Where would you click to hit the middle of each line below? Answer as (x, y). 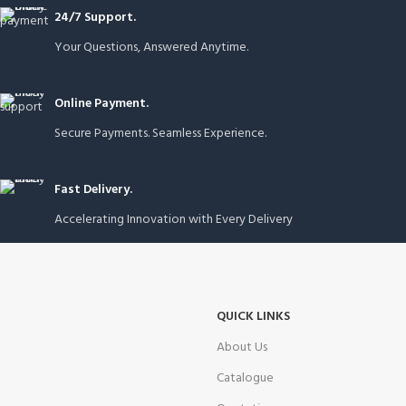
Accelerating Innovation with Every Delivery (174, 219)
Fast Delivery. (93, 189)
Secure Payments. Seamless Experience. (160, 133)
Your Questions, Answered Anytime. (151, 47)
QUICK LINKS (253, 316)
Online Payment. (101, 103)
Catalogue (245, 378)
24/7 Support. (95, 17)
